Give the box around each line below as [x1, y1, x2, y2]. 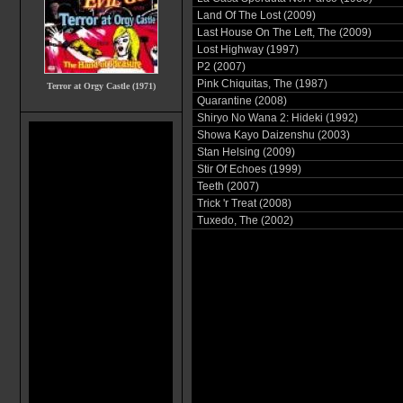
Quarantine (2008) [196, 94, 287, 107]
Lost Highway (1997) [196, 43, 299, 56]
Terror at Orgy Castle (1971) [46, 81, 156, 91]
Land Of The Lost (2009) [196, 9, 316, 22]
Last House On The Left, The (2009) [196, 26, 372, 39]
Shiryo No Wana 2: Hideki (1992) [196, 112, 358, 124]
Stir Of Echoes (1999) [196, 163, 301, 175]
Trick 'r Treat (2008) [196, 197, 291, 210]
